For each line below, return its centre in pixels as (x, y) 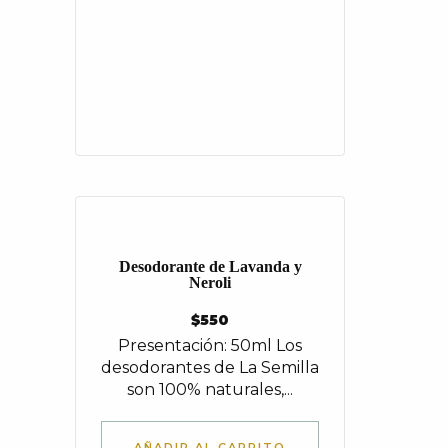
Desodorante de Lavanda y (210, 266)
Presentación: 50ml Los (210, 345)
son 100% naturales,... (210, 389)
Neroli (210, 282)
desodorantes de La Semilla (210, 367)
